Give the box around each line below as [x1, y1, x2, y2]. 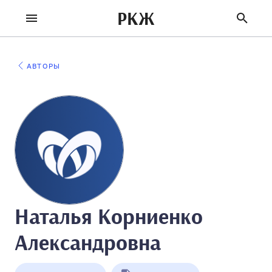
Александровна [15, 229, 161, 258]
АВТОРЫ [27, 61, 61, 70]
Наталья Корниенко [15, 203, 203, 232]
